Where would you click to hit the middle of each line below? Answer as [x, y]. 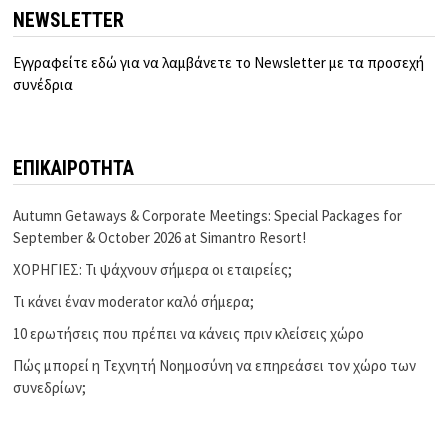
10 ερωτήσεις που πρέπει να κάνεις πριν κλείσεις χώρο [189, 333]
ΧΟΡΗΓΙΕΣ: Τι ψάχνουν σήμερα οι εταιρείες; [153, 269]
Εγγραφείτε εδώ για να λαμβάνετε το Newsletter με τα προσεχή [219, 62]
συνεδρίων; [50, 387]
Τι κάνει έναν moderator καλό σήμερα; [134, 301]
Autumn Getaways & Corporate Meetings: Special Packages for [208, 215]
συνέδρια [43, 84]
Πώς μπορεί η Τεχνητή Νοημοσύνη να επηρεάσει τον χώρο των [215, 365]
